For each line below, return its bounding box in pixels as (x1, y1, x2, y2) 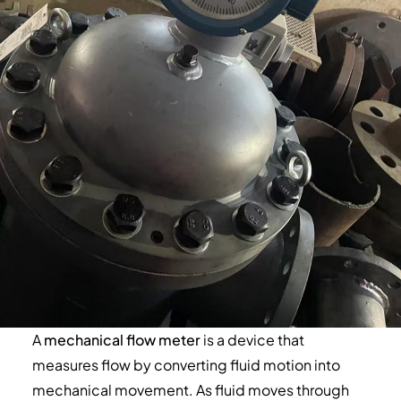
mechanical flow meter (43, 329, 200, 349)
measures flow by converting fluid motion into (31, 354, 340, 374)
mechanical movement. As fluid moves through (31, 380, 349, 399)
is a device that (200, 329, 304, 349)
